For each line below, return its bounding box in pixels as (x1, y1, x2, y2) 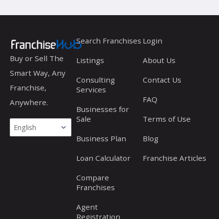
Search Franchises (76, 36, 141, 45)
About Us (143, 55, 175, 65)
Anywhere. (10, 97, 48, 107)
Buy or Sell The (10, 53, 64, 63)
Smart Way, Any (10, 68, 66, 78)
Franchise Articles (143, 153, 206, 163)
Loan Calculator (76, 153, 131, 163)
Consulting (76, 75, 115, 85)
